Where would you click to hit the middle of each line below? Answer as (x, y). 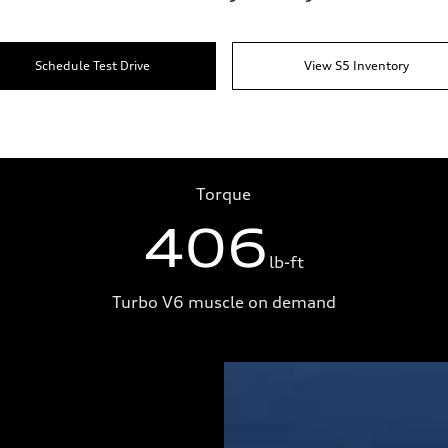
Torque (224, 194)
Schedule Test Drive (92, 65)
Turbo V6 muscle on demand (223, 302)
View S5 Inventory (356, 65)
